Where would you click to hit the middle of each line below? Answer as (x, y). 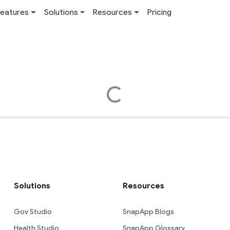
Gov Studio (33, 212)
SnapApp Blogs (148, 212)
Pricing (159, 12)
